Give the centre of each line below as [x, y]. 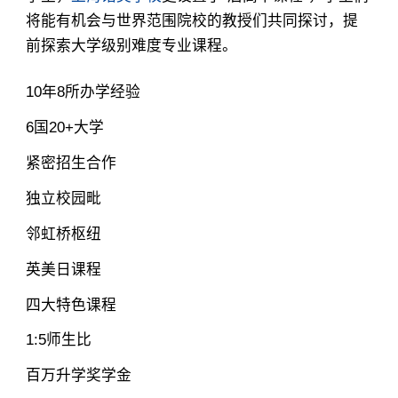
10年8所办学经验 [83, 92]
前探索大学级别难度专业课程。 [131, 46]
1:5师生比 [58, 340]
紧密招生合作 [71, 163]
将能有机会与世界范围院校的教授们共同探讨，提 [191, 21]
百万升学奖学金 [78, 376]
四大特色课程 [71, 305]
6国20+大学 [64, 127]
